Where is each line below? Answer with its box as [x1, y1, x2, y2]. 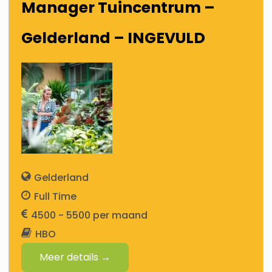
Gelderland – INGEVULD [21, 27, 206, 49]
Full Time [34, 189, 77, 203]
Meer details [39, 250, 101, 264]
